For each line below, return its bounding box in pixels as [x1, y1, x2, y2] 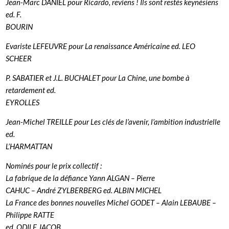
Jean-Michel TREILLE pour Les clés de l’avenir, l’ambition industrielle [6, 117, 221, 126]
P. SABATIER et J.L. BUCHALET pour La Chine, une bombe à [6, 73, 190, 82]
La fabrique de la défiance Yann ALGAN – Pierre [6, 173, 155, 182]
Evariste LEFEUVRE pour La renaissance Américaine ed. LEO [6, 41, 196, 51]
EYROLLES [6, 97, 40, 107]
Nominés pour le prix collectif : [6, 161, 102, 170]
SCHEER [6, 53, 32, 63]
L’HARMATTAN [6, 141, 53, 151]
